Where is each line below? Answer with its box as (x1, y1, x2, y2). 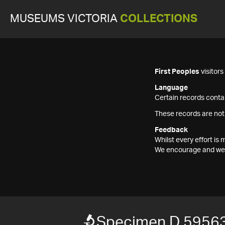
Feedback (155, 127, 188, 134)
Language (155, 84, 188, 91)
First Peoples (155, 68, 199, 75)
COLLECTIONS (120, 14, 197, 24)
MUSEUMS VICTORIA (10, 14, 120, 24)
